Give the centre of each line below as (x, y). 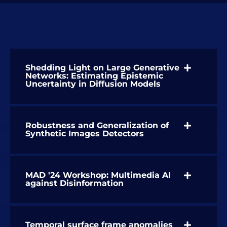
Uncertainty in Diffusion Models (93, 84)
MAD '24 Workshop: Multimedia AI (98, 175)
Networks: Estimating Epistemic (94, 75)
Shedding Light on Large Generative (102, 67)
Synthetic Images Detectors (85, 133)
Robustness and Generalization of (97, 125)
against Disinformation (74, 183)
